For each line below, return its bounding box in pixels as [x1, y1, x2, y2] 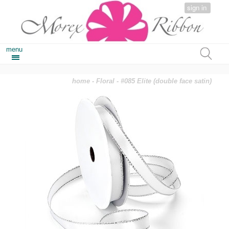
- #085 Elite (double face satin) [114, 77, 212, 85]
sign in [187, 2, 207, 12]
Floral [96, 77, 115, 85]
